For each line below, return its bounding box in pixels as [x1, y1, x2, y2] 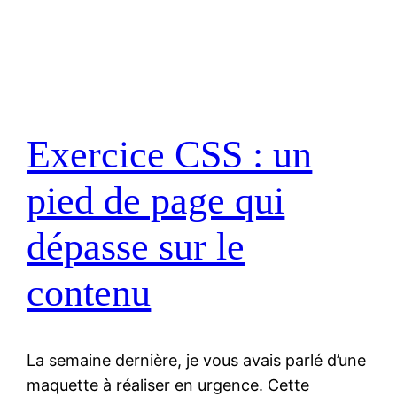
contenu [27, 270, 152, 315]
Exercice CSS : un [27, 132, 313, 176]
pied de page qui [27, 178, 285, 222]
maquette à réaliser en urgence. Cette [27, 376, 310, 395]
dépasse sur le [27, 224, 245, 269]
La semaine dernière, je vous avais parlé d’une [27, 351, 367, 370]
